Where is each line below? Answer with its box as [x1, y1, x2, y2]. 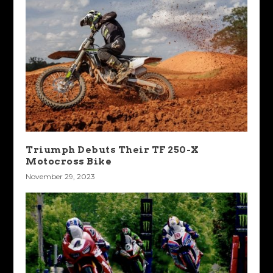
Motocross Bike [26, 155, 112, 168]
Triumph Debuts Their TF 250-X [26, 144, 199, 156]
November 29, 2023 [26, 172, 96, 182]
